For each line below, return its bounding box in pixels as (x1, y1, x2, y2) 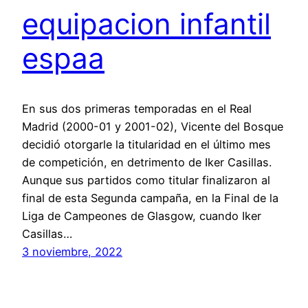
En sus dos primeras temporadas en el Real (22, 101, 252, 115)
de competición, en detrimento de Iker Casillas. (22, 155, 272, 169)
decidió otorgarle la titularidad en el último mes (22, 137, 271, 151)
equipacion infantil (22, 6, 271, 42)
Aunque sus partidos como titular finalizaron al (22, 173, 270, 187)
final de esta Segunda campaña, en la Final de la (22, 190, 278, 205)
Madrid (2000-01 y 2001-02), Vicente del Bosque (22, 119, 283, 133)
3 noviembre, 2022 (22, 244, 122, 258)
